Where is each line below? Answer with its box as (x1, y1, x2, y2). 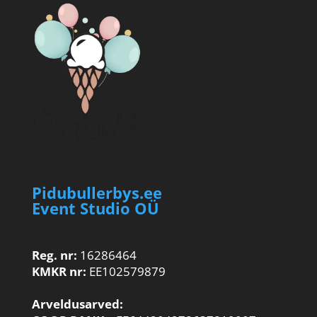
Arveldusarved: (31, 296, 123, 313)
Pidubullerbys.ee (31, 182, 162, 204)
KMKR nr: (31, 263, 86, 280)
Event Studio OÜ (31, 197, 159, 219)
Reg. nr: (31, 247, 77, 264)
